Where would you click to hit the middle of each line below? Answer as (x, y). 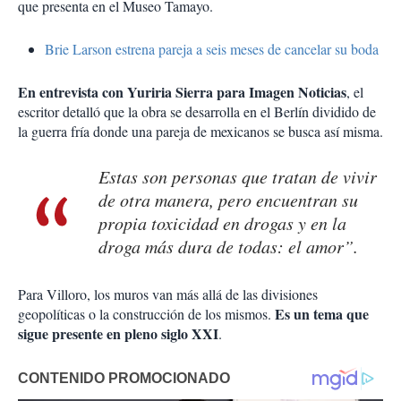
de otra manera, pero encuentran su (228, 200)
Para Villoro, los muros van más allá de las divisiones (168, 294)
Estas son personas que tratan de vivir (238, 177)
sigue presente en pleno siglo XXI (118, 334)
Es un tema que (322, 314)
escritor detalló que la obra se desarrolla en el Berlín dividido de (197, 112)
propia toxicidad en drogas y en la (222, 223)
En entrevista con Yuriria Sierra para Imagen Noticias (182, 92)
